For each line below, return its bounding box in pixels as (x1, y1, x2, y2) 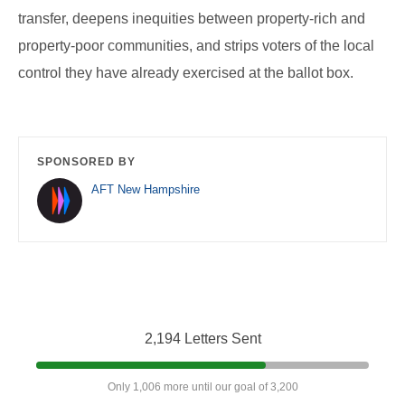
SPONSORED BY (37, 155, 136, 169)
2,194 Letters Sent (144, 331, 261, 347)
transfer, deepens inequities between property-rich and (18, 11, 365, 27)
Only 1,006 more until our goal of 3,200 (107, 381, 298, 394)
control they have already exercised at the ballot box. (18, 65, 353, 81)
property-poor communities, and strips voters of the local (18, 38, 374, 54)
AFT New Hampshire (91, 183, 200, 197)
